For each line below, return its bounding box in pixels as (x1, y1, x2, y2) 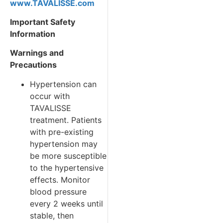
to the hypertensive (30, 162, 104, 173)
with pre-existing (30, 126, 94, 137)
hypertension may (30, 138, 98, 149)
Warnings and (10, 48, 64, 58)
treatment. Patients (30, 114, 102, 125)
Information (10, 29, 55, 39)
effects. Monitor (30, 174, 90, 185)
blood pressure (30, 186, 87, 197)
